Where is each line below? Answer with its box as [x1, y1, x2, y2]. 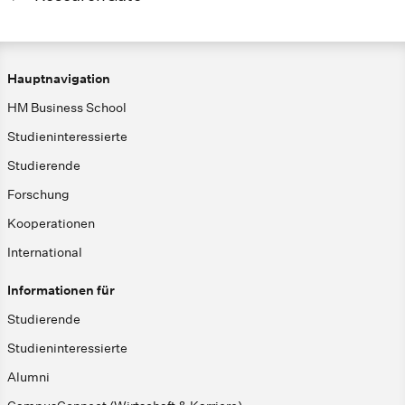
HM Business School [7, 99, 127, 117]
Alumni [7, 369, 50, 386]
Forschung [7, 186, 70, 203]
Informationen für [7, 282, 115, 299]
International [7, 244, 82, 261]
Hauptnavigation [7, 71, 110, 88]
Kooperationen [7, 215, 95, 232]
